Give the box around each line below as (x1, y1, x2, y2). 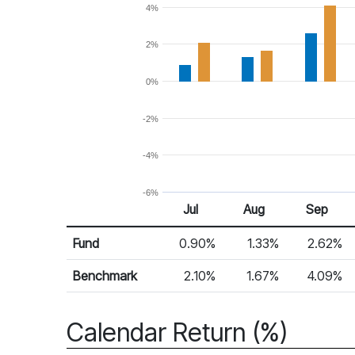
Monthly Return (66, 227, 151, 242)
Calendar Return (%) (67, 317, 288, 348)
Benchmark (73, 268, 137, 284)
